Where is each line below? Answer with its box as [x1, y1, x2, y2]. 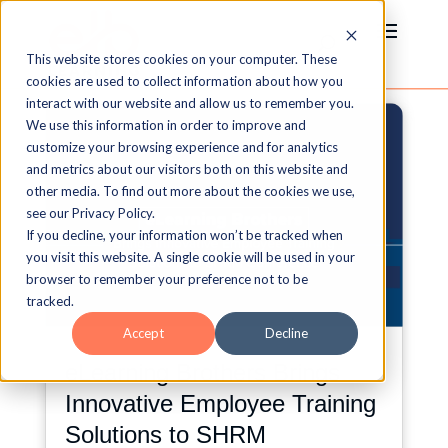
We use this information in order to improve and [26, 117, 306, 133]
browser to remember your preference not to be [26, 271, 308, 287]
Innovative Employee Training [64, 389, 376, 417]
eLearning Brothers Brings [64, 358, 340, 386]
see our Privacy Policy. [26, 205, 155, 221]
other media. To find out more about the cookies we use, [26, 183, 355, 199]
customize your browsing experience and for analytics [26, 139, 338, 155]
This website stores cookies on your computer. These [26, 51, 337, 67]
